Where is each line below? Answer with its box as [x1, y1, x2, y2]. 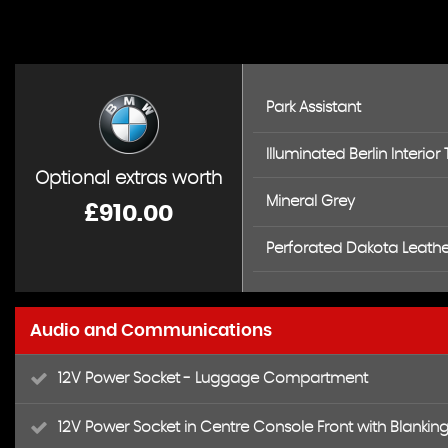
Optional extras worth [35, 170, 222, 188]
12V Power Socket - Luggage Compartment [58, 371, 368, 386]
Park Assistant [266, 100, 361, 115]
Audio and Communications [30, 322, 272, 339]
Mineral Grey [266, 194, 355, 209]
